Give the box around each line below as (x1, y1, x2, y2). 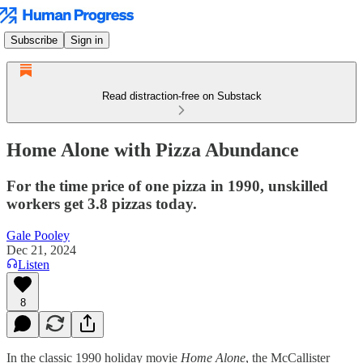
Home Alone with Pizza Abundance (6, 139, 299, 160)
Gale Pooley (6, 228, 70, 242)
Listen (18, 257, 49, 271)
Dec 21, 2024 (6, 242, 76, 257)
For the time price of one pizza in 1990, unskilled (6, 177, 328, 194)
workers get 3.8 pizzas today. (6, 194, 197, 212)
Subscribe (11, 33, 58, 46)
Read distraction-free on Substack (101, 90, 262, 102)
